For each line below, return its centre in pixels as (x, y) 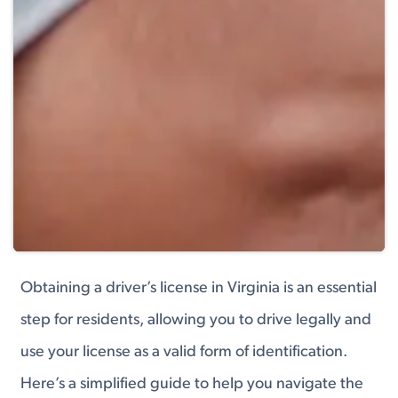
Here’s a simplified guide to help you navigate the (192, 385)
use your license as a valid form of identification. (184, 353)
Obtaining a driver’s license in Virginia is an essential (199, 289)
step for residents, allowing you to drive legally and (196, 321)
